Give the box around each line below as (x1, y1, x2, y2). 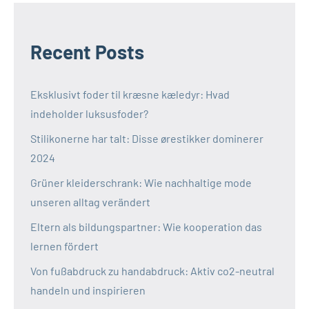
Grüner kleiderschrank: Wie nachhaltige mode (30, 176, 252, 190)
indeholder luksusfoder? (30, 107, 148, 121)
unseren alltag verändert (30, 195, 150, 209)
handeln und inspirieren (30, 283, 146, 297)
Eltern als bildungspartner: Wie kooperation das (30, 220, 262, 234)
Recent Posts (30, 40, 144, 64)
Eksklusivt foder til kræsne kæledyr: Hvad (30, 88, 230, 101)
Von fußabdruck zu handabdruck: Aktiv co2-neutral (30, 264, 275, 278)
